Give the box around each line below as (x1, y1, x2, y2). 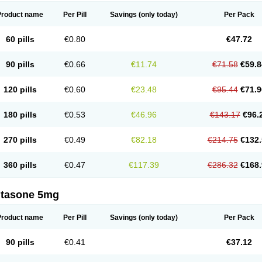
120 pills (3, 85, 37, 94)
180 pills (3, 110, 37, 119)
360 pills (3, 160, 37, 170)
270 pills (3, 135, 37, 144)
